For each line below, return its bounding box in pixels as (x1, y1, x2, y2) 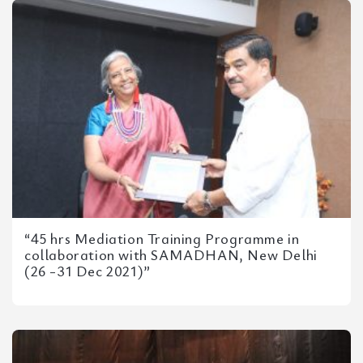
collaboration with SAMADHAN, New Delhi (24, 245, 318, 264)
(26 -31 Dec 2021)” (24, 261, 151, 280)
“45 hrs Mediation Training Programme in (24, 228, 300, 248)
